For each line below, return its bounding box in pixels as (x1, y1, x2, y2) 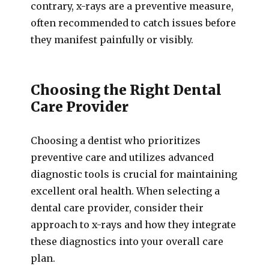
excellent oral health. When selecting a (31, 185, 220, 197)
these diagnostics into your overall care (31, 235, 224, 247)
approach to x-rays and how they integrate (31, 219, 237, 231)
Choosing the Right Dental (31, 81, 222, 98)
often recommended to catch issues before (31, 17, 237, 29)
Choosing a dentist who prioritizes (31, 134, 201, 147)
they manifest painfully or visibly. (31, 34, 194, 46)
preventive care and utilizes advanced (31, 151, 214, 163)
